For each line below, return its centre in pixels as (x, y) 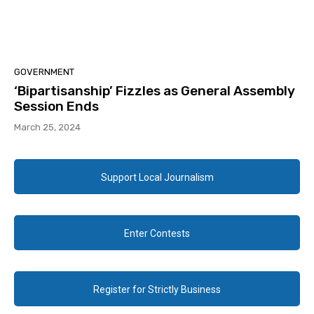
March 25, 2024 (47, 128)
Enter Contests (157, 234)
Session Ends (56, 107)
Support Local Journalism (157, 178)
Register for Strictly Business (157, 290)
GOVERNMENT (44, 72)
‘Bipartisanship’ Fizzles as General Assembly (155, 91)
